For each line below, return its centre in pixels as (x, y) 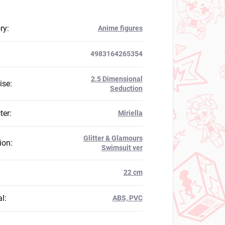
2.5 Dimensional (117, 79)
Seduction (126, 88)
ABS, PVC (127, 198)
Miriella (130, 113)
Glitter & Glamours (113, 138)
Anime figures (120, 28)
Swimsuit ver (122, 147)
